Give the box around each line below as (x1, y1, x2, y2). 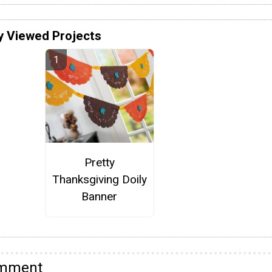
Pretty (84, 155, 115, 169)
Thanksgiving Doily (52, 172, 147, 186)
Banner (81, 189, 118, 203)
